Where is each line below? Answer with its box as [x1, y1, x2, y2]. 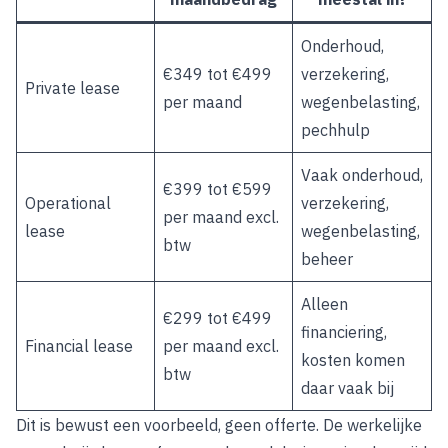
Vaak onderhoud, [301, 165, 423, 185]
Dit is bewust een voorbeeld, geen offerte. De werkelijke [16, 415, 422, 435]
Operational [25, 193, 111, 213]
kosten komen [301, 350, 405, 370]
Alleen [301, 294, 348, 314]
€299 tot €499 [163, 308, 272, 328]
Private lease [25, 78, 120, 98]
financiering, [301, 322, 387, 342]
